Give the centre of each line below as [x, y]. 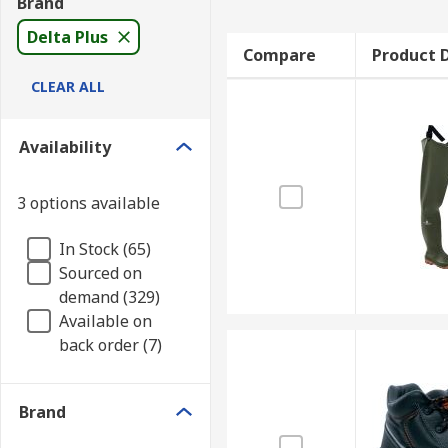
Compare [279, 55]
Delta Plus [67, 37]
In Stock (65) [105, 249]
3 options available [88, 203]
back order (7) [110, 345]
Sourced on [100, 273]
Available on [105, 321]
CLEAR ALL [68, 86]
